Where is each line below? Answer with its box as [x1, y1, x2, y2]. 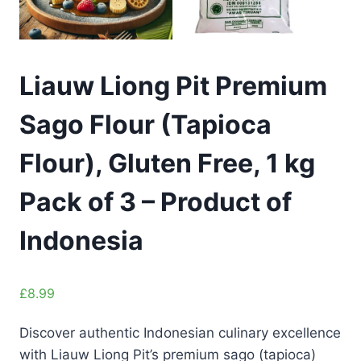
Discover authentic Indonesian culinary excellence [19, 324, 341, 341]
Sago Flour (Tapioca [19, 109, 272, 141]
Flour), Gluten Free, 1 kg [19, 147, 315, 180]
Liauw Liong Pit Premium [19, 70, 327, 102]
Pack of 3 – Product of [19, 186, 292, 218]
